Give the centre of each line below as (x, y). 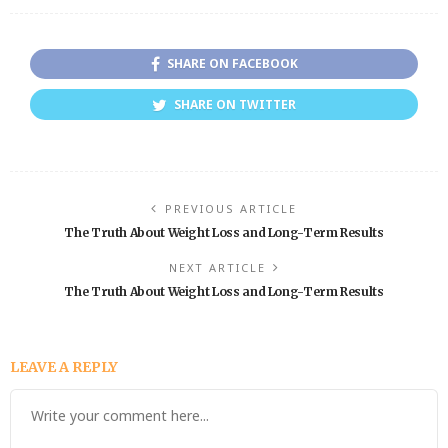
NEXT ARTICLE (217, 267)
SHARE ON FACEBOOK (232, 64)
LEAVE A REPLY (65, 366)
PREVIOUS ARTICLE (231, 208)
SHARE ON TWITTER (235, 104)
